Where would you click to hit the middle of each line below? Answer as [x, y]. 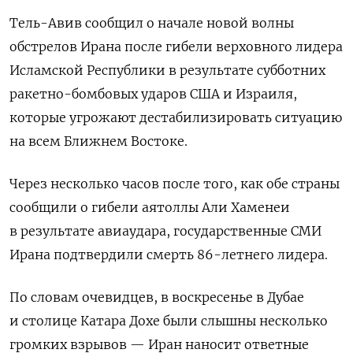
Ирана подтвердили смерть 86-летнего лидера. [169, 255]
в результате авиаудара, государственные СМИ [165, 231]
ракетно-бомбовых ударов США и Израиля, [153, 94]
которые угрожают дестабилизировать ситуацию [176, 118]
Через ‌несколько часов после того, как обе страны [175, 184]
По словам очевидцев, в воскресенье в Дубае [157, 297]
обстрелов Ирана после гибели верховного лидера [176, 47]
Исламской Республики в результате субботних [167, 71]
